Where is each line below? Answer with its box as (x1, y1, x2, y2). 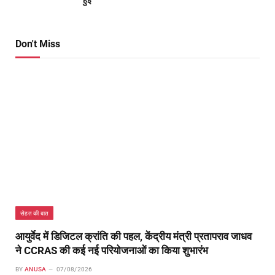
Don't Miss (15, 38, 60, 50)
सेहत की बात (20, 209, 49, 217)
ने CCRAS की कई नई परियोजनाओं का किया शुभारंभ (15, 244, 208, 257)
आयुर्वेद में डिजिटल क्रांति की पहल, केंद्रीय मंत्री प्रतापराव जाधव (15, 230, 252, 243)
